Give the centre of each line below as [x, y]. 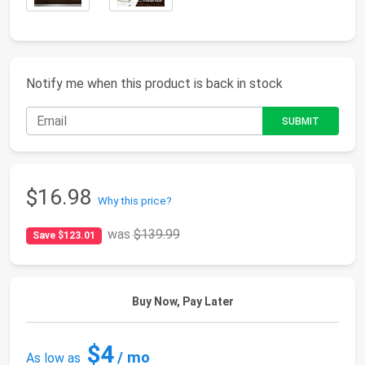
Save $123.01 [64, 236]
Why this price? [135, 201]
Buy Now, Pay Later [182, 302]
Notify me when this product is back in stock [154, 84]
